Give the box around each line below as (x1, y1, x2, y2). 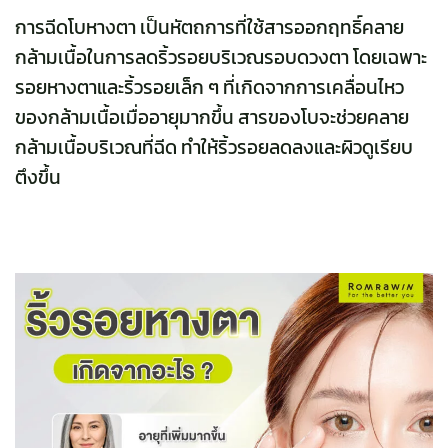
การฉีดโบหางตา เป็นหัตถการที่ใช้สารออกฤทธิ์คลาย (15, 13, 404, 43)
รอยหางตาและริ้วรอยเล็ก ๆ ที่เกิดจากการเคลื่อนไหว (15, 73, 404, 103)
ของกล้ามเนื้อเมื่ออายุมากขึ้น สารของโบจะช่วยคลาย (15, 103, 409, 133)
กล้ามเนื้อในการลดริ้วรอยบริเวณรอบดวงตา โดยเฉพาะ (15, 43, 427, 73)
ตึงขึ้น (15, 163, 65, 193)
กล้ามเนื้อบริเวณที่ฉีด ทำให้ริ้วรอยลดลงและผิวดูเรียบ (15, 133, 413, 163)
